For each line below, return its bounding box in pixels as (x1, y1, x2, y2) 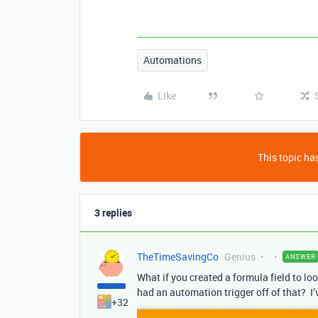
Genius (224, 250, 256, 264)
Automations (143, 53, 202, 67)
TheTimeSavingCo (137, 250, 219, 264)
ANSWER (285, 252, 316, 262)
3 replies (94, 206, 132, 220)
